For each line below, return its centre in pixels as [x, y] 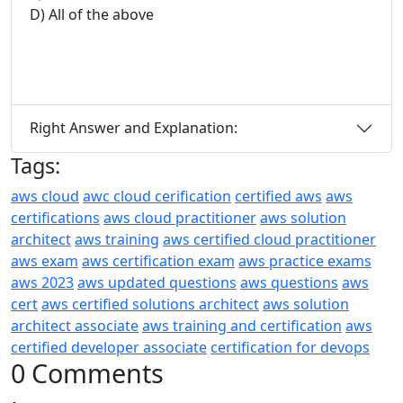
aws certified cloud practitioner [269, 239]
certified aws [278, 196]
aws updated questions [157, 282]
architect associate [75, 325]
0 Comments [87, 372]
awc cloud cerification [157, 196]
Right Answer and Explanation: [134, 128]
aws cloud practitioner [180, 217]
